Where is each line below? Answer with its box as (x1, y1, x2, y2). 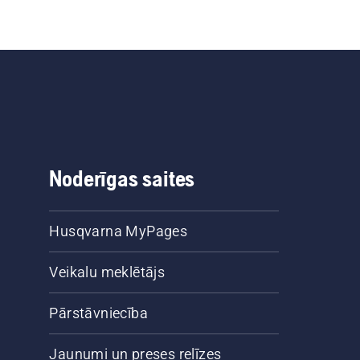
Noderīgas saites (49, 166, 195, 192)
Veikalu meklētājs (49, 264, 166, 281)
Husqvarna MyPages (49, 223, 188, 240)
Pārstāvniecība (49, 305, 149, 322)
